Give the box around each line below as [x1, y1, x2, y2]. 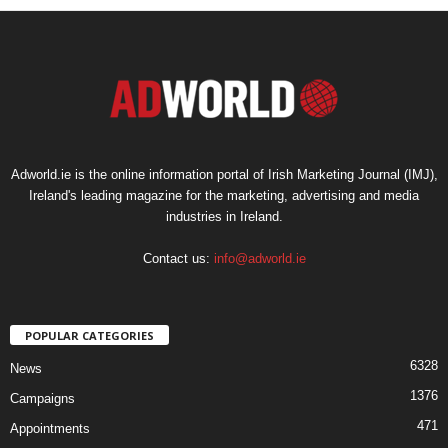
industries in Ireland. [165, 208, 283, 224]
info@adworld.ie [213, 250, 306, 266]
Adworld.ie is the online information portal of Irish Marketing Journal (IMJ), [10, 166, 438, 182]
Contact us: [142, 250, 214, 266]
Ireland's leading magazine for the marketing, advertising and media [29, 187, 419, 203]
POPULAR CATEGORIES [25, 327, 154, 343]
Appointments [10, 420, 90, 436]
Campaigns [10, 390, 75, 406]
